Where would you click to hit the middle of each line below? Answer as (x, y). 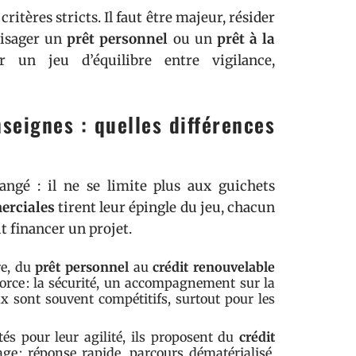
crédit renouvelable (214, 267)
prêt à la (246, 39)
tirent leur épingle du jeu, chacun (165, 207)
